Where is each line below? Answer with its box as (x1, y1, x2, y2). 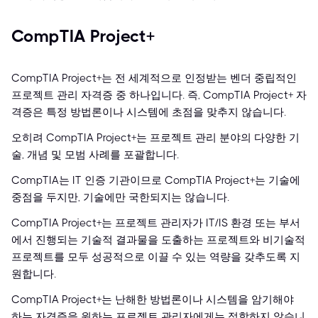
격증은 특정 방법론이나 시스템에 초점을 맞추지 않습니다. (11, 106, 286, 119)
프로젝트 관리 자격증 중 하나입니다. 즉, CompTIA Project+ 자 (11, 89, 307, 102)
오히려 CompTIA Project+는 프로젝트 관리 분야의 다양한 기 (11, 131, 300, 145)
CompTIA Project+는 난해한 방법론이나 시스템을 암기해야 (11, 293, 294, 307)
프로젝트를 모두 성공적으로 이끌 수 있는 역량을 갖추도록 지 (11, 251, 300, 264)
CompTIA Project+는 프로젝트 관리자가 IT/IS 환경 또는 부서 (11, 216, 300, 230)
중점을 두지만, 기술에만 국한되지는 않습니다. (11, 191, 229, 204)
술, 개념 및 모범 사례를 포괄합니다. (11, 148, 179, 162)
